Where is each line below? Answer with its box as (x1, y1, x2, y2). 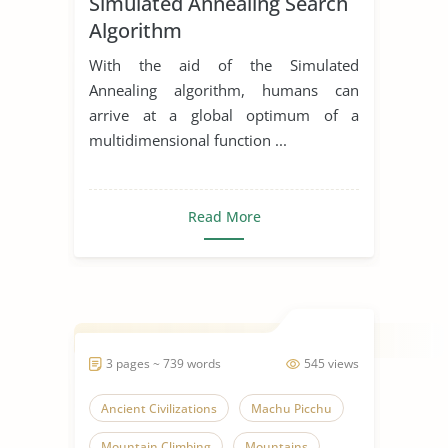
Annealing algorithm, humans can (89, 79, 359, 100)
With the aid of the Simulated (89, 54, 359, 75)
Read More (187, 206, 261, 226)
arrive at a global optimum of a (89, 104, 359, 125)
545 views (304, 354, 359, 372)
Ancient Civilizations (101, 399, 217, 417)
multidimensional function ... (89, 129, 287, 150)
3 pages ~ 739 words (106, 354, 221, 372)
